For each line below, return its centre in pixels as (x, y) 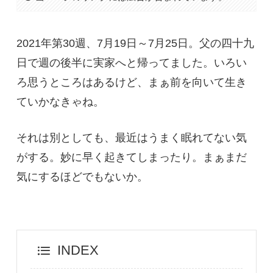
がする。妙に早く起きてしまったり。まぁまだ (131, 157)
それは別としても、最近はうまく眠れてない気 (131, 137)
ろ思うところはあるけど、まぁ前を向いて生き (131, 82)
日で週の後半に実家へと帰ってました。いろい (131, 62)
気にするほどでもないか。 (82, 176)
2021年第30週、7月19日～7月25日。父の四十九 (135, 43)
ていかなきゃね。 (60, 101)
